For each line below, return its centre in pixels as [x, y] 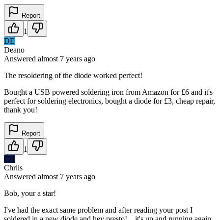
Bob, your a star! [30, 193]
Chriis [13, 167]
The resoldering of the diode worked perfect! [73, 75]
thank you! [21, 110]
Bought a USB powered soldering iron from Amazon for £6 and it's [108, 92]
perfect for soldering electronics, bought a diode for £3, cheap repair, [110, 101]
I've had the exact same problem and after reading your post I [98, 210]
